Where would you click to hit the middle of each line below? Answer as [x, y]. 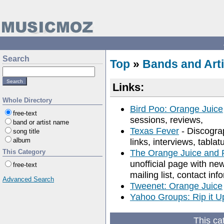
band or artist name [41, 122]
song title [26, 131]
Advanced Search [28, 179]
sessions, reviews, [166, 120]
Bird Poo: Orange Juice [176, 109]
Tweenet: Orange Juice [176, 186]
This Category [24, 152]
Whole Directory [27, 100]
